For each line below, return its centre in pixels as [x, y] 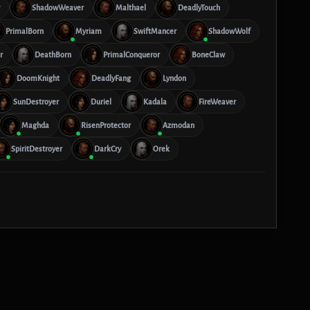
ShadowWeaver [58, 7]
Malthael [131, 7]
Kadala [155, 101]
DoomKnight [38, 78]
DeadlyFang [111, 78]
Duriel [101, 101]
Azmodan [179, 125]
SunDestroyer [36, 101]
